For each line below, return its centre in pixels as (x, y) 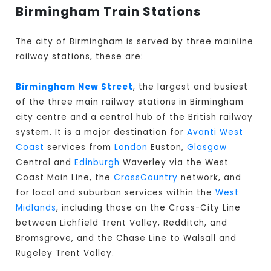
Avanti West (215, 132)
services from (80, 148)
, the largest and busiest (191, 87)
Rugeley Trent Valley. (65, 253)
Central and (45, 163)
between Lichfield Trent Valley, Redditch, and (122, 223)
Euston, (168, 148)
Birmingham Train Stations (109, 12)
